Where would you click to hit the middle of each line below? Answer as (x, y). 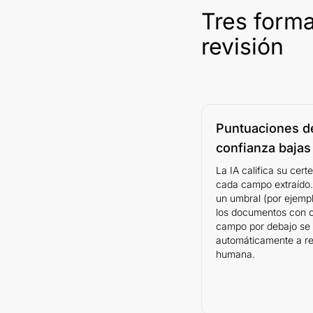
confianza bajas (263, 147)
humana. (235, 254)
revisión (242, 46)
